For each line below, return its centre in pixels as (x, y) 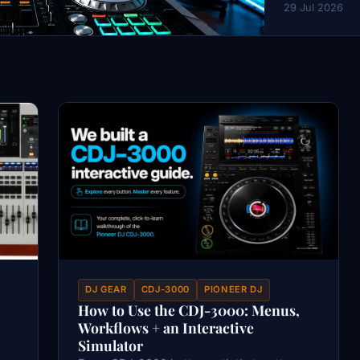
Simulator (110, 345)
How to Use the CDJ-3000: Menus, (189, 309)
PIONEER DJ (233, 290)
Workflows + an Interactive (166, 327)
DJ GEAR (106, 290)
